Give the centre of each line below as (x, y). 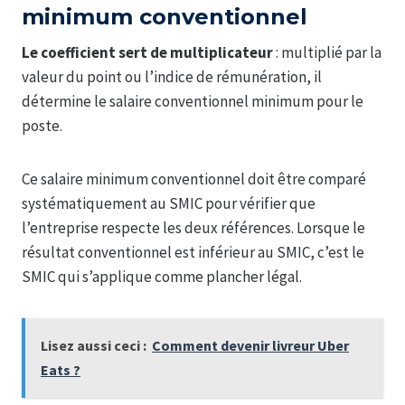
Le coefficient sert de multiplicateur (147, 52)
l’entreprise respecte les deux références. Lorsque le (193, 227)
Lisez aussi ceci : (94, 345)
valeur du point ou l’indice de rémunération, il (172, 76)
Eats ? (61, 369)
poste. (42, 125)
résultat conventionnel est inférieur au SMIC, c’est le (193, 252)
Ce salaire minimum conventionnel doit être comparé (194, 179)
